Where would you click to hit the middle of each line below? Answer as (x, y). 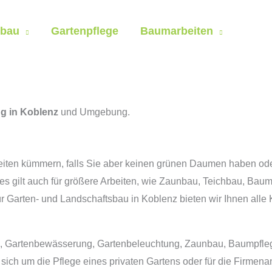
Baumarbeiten (177, 31)
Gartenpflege (85, 31)
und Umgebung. (95, 112)
